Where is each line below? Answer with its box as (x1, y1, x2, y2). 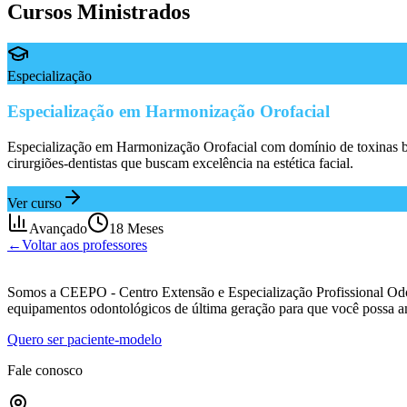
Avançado (29, 220, 87, 236)
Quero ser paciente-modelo (7, 331, 162, 347)
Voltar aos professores (22, 236, 147, 253)
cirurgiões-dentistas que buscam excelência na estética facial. (7, 154, 353, 171)
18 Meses (109, 220, 164, 236)
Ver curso (7, 194, 62, 211)
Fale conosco (7, 362, 83, 378)
